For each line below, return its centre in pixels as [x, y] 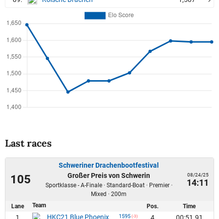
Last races [28, 143]
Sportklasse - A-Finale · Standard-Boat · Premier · [109, 185]
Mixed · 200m [109, 194]
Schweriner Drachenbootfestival [109, 165]
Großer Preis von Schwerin [109, 175]
